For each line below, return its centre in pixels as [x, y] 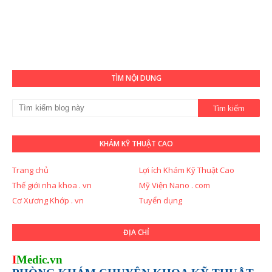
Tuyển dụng [161, 200]
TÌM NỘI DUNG [136, 78]
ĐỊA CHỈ [136, 232]
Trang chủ [30, 170]
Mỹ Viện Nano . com [175, 185]
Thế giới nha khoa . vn [52, 185]
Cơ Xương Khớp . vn [48, 200]
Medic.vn [39, 259]
